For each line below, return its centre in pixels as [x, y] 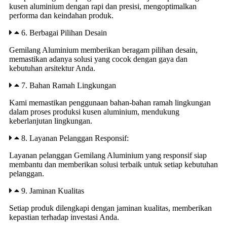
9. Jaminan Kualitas [53, 191]
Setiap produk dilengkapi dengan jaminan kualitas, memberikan [110, 208]
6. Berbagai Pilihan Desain [64, 32]
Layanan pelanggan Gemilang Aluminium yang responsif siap [108, 155]
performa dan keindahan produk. [61, 15]
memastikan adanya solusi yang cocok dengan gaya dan [98, 59]
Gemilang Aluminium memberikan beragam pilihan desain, [103, 50]
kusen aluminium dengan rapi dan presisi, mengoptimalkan [103, 6]
